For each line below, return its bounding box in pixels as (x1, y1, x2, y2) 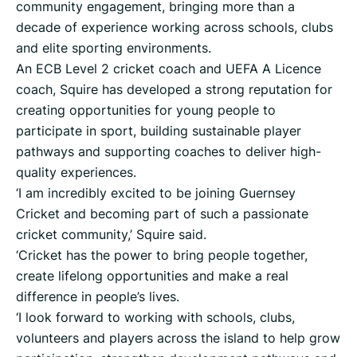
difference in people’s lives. (16, 288, 179, 306)
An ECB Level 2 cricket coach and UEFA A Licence (16, 60, 321, 78)
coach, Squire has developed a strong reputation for (16, 80, 332, 99)
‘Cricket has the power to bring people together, (16, 246, 308, 265)
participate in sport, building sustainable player (16, 122, 301, 140)
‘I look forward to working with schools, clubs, (16, 308, 295, 327)
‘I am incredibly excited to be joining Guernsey (16, 184, 296, 202)
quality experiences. (16, 163, 136, 182)
